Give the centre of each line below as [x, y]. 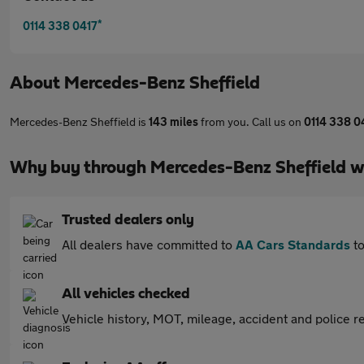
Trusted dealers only [128, 220]
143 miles [173, 121]
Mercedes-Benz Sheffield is [79, 121]
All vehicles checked [126, 294]
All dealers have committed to [149, 244]
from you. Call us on [251, 121]
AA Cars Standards [293, 244]
